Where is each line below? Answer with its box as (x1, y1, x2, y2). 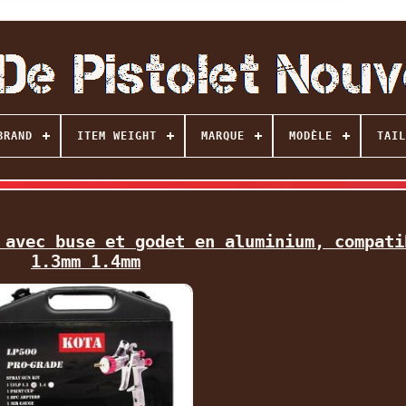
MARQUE (200, 130, 245, 142)
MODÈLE (288, 130, 333, 142)
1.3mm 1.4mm (30, 250, 140, 271)
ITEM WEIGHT (76, 130, 157, 142)
